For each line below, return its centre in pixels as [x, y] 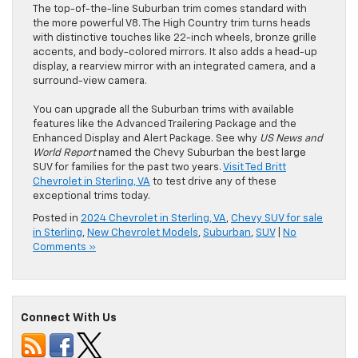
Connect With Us [69, 318]
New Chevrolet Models [143, 233]
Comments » [64, 248]
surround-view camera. [90, 82]
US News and [291, 139]
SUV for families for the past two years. [128, 168]
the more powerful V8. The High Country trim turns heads [172, 24]
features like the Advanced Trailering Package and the [165, 125]
